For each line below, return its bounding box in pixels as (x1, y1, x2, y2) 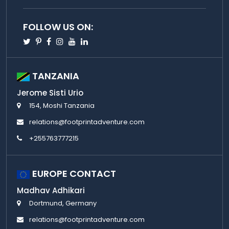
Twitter (30, 35, 59, 47)
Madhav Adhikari (17, 185, 85, 196)
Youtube (75, 35, 108, 47)
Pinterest (41, 35, 78, 47)
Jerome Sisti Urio (17, 87, 83, 99)
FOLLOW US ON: (23, 20, 93, 34)
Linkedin (87, 35, 119, 47)
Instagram (63, 35, 105, 47)
